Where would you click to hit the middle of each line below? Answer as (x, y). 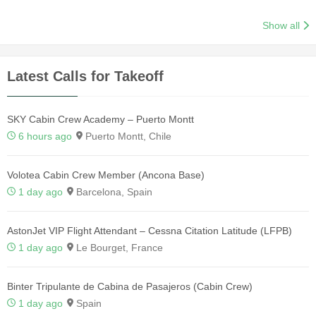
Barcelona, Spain (113, 192)
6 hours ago (45, 136)
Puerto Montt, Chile (127, 136)
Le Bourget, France (118, 247)
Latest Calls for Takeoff (85, 76)
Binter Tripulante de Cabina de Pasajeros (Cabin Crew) (130, 286)
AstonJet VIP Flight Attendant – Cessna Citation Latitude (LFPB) (150, 230)
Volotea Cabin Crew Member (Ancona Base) (106, 175)
